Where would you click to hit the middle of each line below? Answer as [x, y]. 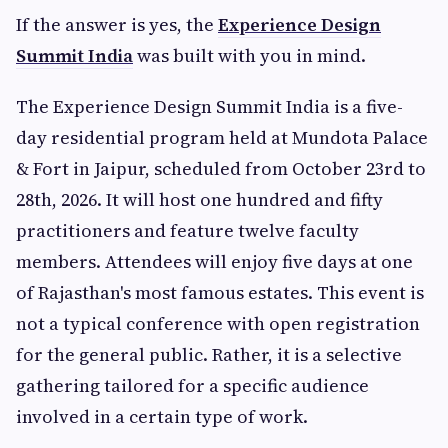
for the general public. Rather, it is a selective [209, 355]
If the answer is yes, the [117, 25]
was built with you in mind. [249, 56]
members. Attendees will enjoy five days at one [214, 262]
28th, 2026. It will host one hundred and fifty [199, 200]
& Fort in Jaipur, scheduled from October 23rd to [221, 169]
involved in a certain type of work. [164, 417]
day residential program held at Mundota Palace [222, 138]
